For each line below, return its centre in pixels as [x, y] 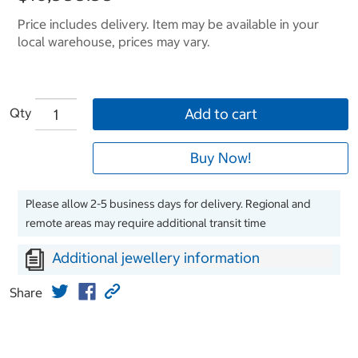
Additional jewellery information [156, 258]
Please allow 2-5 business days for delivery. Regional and [168, 204]
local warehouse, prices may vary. [114, 42]
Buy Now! [221, 158]
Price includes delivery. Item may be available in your [168, 24]
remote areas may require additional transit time [146, 223]
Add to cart [221, 114]
